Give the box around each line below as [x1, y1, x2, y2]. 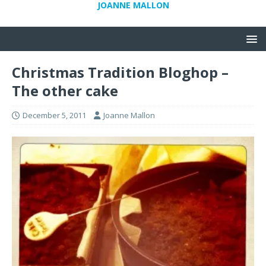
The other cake [12, 81, 118, 100]
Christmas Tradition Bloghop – [12, 62, 229, 82]
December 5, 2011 [23, 110, 86, 121]
